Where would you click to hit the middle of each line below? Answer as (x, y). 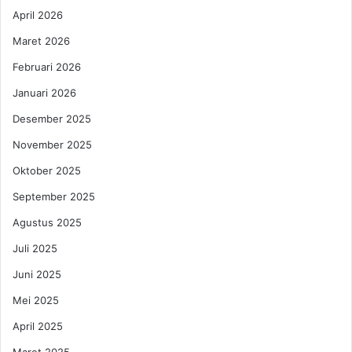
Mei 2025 (36, 300)
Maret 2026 (41, 40)
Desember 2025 (52, 118)
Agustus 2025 (47, 222)
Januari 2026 (44, 92)
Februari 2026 (47, 66)
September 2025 (54, 196)
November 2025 (52, 144)
